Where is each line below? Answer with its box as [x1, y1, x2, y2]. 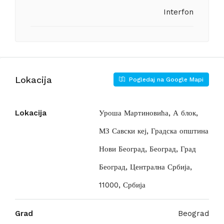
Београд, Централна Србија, [99, 162, 192, 171]
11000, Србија [99, 180, 145, 189]
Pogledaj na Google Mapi [127, 76, 203, 83]
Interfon [163, 7, 193, 16]
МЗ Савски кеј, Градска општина [99, 126, 208, 135]
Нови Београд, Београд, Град [99, 144, 196, 153]
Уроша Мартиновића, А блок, [99, 108, 198, 117]
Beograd [178, 209, 209, 218]
